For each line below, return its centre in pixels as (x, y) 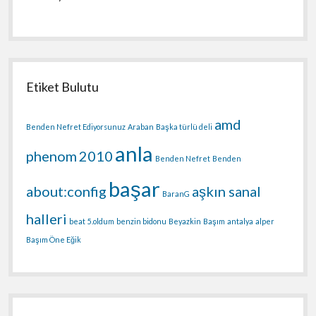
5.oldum (101, 221)
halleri (47, 219)
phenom (52, 156)
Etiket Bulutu (63, 87)
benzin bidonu (142, 221)
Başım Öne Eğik (54, 240)
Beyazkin (185, 221)
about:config (67, 192)
